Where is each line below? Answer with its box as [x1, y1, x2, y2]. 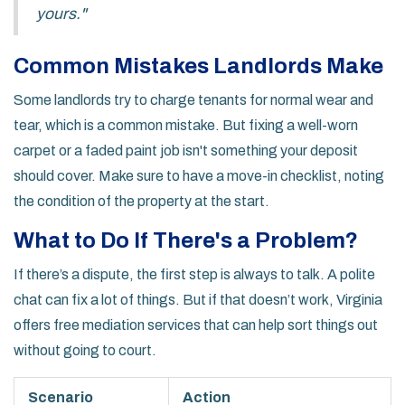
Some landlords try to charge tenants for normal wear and [14, 92, 373, 108]
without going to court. [14, 343, 156, 359]
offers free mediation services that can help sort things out [14, 317, 378, 334]
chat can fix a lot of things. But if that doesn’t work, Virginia [14, 292, 382, 308]
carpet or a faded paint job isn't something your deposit [14, 143, 358, 159]
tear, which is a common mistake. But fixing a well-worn [14, 118, 358, 134]
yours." [36, 5, 87, 24]
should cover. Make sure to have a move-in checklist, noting [14, 168, 384, 184]
